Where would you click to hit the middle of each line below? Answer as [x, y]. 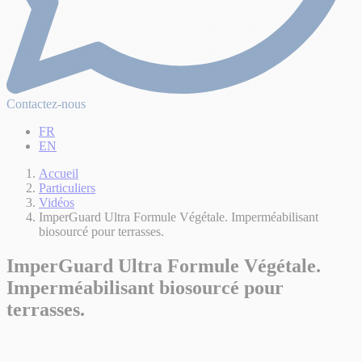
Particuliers [67, 188]
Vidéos [57, 202]
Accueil [59, 173]
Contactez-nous [46, 104]
